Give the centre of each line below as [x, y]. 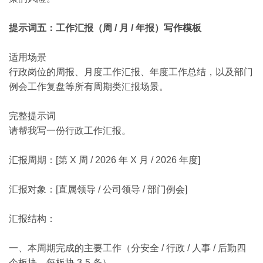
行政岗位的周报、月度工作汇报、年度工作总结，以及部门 [131, 72]
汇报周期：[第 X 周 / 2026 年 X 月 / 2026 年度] [104, 160]
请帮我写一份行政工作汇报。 [70, 131]
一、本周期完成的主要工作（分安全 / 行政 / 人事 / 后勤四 [127, 248]
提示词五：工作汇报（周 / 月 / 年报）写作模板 [105, 28]
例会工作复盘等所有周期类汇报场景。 [89, 87]
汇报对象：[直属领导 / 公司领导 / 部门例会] [98, 189]
